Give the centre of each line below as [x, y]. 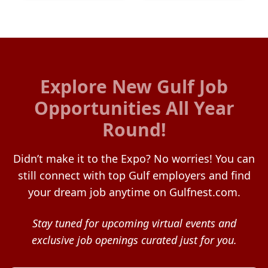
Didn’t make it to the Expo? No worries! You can [134, 159]
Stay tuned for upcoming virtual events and [134, 223]
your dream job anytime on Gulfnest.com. [134, 192]
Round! [134, 130]
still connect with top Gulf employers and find [134, 175]
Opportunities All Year [134, 108]
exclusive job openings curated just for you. [134, 240]
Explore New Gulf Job [134, 86]
